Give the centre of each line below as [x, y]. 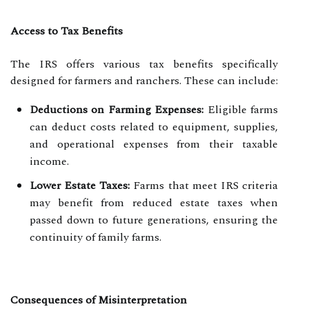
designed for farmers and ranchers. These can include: [144, 80]
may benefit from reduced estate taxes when [154, 202]
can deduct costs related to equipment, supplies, [154, 127]
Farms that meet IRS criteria [204, 185]
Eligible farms [241, 109]
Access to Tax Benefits [67, 31]
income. [49, 161]
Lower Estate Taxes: [80, 185]
